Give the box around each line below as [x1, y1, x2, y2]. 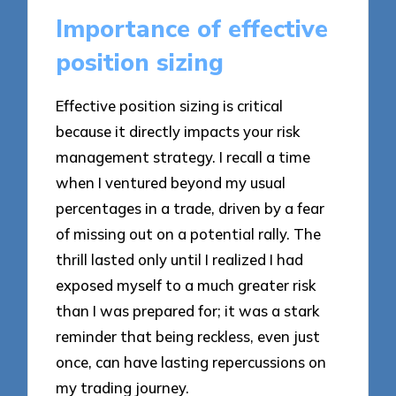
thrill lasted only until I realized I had [56, 250, 304, 270]
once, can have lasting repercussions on [56, 353, 327, 372]
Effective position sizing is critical [56, 96, 284, 116]
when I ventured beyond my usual [56, 173, 286, 193]
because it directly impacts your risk [56, 122, 301, 141]
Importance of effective [56, 11, 329, 46]
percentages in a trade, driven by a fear [56, 199, 325, 218]
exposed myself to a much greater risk [56, 276, 316, 295]
